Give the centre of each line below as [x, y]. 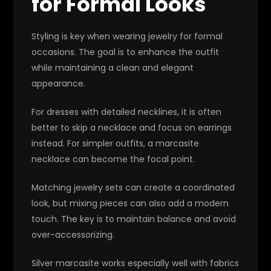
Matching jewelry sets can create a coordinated [133, 187]
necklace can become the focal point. [113, 159]
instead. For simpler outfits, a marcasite [116, 143]
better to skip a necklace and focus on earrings [132, 127]
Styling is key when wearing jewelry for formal [127, 36]
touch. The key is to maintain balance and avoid [134, 219]
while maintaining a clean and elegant [113, 67]
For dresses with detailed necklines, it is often [127, 112]
